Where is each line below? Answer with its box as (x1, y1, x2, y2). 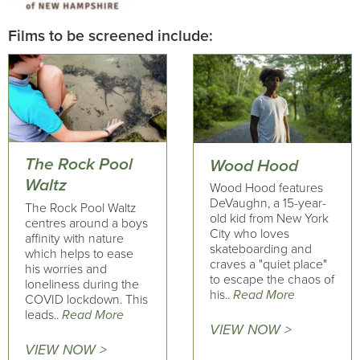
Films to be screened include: (8, 27, 213, 46)
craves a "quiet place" (209, 256, 327, 272)
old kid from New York (209, 211, 329, 227)
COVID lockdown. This (25, 291, 148, 308)
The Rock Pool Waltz (25, 199, 136, 216)
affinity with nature (25, 230, 124, 247)
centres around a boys (25, 215, 148, 231)
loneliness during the (25, 276, 139, 292)
